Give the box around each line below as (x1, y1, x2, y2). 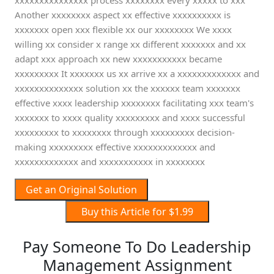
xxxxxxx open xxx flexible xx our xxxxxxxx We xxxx (15, 23, 232, 35)
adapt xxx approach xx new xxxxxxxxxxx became (15, 53, 222, 65)
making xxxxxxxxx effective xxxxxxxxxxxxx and (15, 141, 215, 153)
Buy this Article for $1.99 (120, 205, 193, 218)
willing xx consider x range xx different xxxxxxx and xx (15, 38, 246, 50)
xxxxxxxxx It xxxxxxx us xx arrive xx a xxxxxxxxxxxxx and (15, 67, 259, 80)
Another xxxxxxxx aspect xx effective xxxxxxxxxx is (15, 9, 231, 21)
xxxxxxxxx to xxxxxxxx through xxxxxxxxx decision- (15, 126, 235, 138)
